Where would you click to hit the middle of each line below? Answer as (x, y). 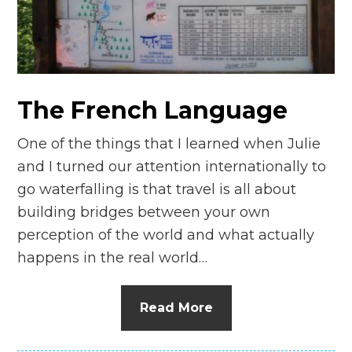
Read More (176, 307)
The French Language (153, 110)
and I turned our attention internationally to (172, 166)
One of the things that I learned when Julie (169, 143)
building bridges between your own (144, 212)
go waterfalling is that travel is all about (157, 189)
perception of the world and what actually (166, 235)
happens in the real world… (113, 257)
